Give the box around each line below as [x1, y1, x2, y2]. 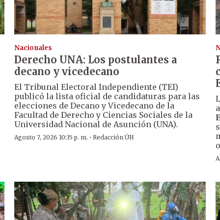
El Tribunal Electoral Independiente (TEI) [14, 82, 179, 92]
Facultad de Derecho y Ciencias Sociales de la [14, 110, 193, 120]
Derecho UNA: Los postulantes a [14, 54, 177, 66]
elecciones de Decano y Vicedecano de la [14, 101, 175, 111]
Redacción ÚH [93, 134, 135, 141]
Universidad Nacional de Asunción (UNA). [14, 119, 178, 130]
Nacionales [14, 44, 53, 53]
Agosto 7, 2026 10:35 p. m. [14, 134, 88, 141]
